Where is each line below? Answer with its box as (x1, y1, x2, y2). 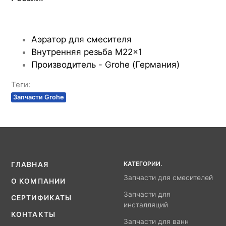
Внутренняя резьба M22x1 (31, 47, 142, 58)
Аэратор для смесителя (31, 34, 132, 45)
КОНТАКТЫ (11, 210, 55, 219)
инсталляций (124, 201, 168, 209)
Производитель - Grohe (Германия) (31, 60, 180, 70)
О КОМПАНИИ (11, 177, 66, 186)
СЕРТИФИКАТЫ (11, 194, 72, 202)
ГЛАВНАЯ (11, 160, 48, 169)
